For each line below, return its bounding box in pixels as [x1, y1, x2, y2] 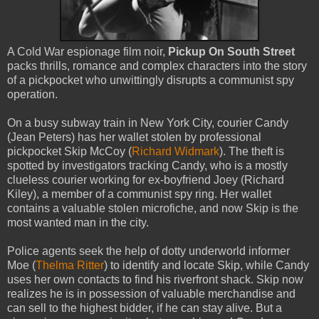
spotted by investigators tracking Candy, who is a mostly [7, 159, 288, 172]
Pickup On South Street [168, 45, 295, 58]
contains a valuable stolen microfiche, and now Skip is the [7, 202, 298, 214]
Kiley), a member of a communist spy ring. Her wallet [7, 187, 271, 200]
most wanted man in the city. [7, 216, 149, 229]
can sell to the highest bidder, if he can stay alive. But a [7, 301, 282, 314]
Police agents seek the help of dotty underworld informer [7, 244, 290, 257]
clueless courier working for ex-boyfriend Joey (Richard [7, 173, 284, 186]
